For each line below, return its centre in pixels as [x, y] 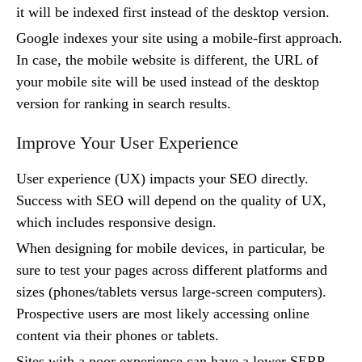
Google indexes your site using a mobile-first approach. [179, 38]
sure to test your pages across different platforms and [172, 270]
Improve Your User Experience [127, 143]
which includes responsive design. [116, 223]
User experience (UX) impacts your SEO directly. [162, 179]
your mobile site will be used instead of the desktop [168, 82]
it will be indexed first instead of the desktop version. [173, 13]
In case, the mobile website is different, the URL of [167, 60]
